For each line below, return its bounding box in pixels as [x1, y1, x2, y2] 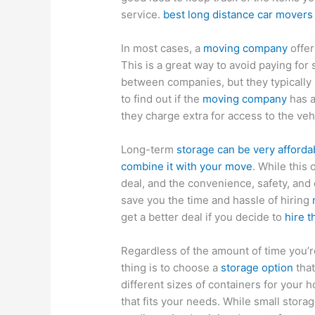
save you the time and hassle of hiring [121, 193, 313, 207]
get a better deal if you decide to [121, 210, 285, 224]
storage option [221, 261, 294, 275]
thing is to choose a [121, 261, 221, 275]
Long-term [121, 143, 177, 157]
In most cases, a [121, 41, 204, 56]
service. [121, 8, 164, 22]
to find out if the [121, 92, 203, 106]
